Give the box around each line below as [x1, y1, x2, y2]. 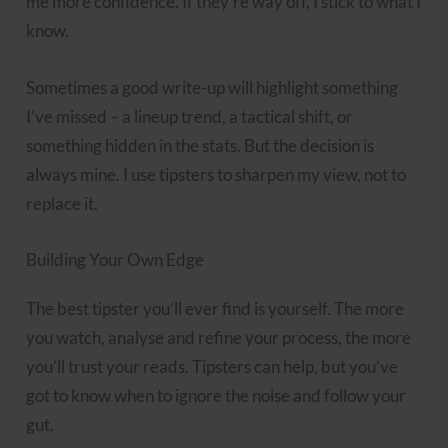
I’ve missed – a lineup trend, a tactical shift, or [26, 105, 354, 127]
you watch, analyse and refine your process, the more [26, 326, 412, 348]
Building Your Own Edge [26, 248, 205, 270]
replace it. [26, 192, 99, 214]
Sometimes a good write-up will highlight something [26, 76, 399, 98]
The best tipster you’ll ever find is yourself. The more [26, 297, 405, 319]
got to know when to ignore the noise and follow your [26, 384, 407, 406]
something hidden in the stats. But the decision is [26, 134, 375, 156]
